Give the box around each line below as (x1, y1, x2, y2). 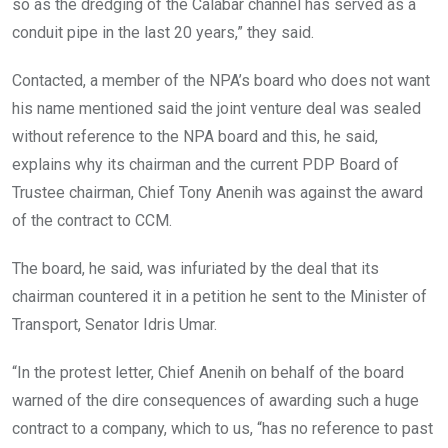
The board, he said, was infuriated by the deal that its (12, 259, 379, 279)
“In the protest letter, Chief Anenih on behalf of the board (12, 363, 404, 383)
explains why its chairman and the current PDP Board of (12, 155, 399, 175)
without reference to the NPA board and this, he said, (12, 127, 378, 147)
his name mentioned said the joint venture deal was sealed (12, 99, 421, 119)
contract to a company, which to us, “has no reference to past (12, 419, 433, 439)
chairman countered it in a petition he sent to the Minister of (12, 287, 427, 307)
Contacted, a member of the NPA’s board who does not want (12, 71, 430, 91)
